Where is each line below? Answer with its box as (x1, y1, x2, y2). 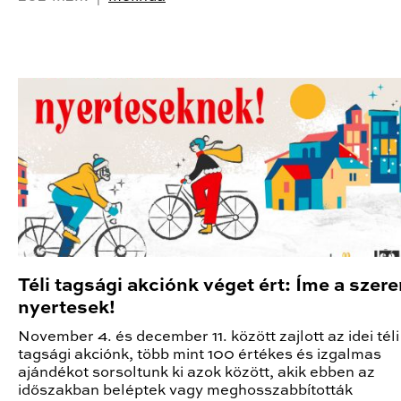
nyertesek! (18, 298, 115, 318)
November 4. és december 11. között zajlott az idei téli (18, 328, 399, 345)
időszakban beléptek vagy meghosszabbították (18, 382, 353, 398)
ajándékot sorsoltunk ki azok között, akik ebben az (18, 364, 375, 380)
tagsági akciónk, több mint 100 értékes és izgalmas (18, 346, 381, 363)
